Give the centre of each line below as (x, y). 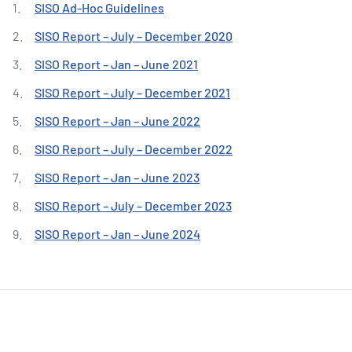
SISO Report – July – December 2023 (133, 205)
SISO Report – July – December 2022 (134, 149)
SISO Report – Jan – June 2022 (117, 121)
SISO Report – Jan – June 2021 (116, 64)
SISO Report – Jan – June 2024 (117, 234)
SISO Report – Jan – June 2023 (117, 177)
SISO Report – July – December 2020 (134, 36)
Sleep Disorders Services (157, 9)
